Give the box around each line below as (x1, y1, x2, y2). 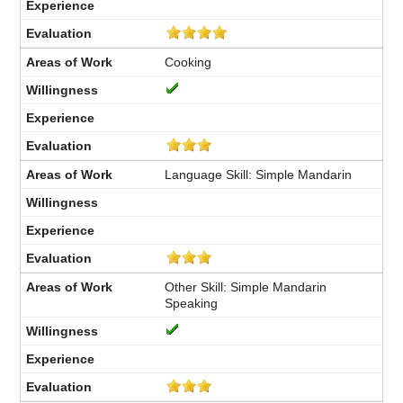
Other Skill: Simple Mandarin (165, 279, 327, 294)
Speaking (165, 295, 219, 310)
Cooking (165, 54, 212, 69)
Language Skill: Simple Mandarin (165, 166, 353, 182)
